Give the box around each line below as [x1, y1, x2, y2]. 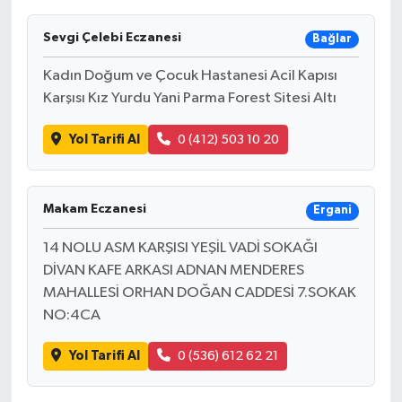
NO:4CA [42, 307, 100, 323]
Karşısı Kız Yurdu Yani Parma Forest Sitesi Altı [42, 91, 336, 107]
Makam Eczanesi [42, 202, 146, 215]
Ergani [312, 205, 352, 217]
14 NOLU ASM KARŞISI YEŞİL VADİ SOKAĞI [42, 240, 318, 256]
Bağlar [311, 32, 352, 45]
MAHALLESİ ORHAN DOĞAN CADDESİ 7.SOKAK [42, 284, 356, 301]
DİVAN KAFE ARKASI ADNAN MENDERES [42, 262, 304, 278]
